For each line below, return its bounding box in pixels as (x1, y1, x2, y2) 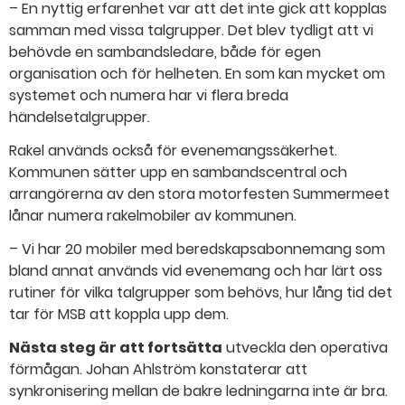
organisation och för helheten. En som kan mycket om (9, 63, 385, 85)
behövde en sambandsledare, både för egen (9, 42, 321, 63)
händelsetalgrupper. (9, 107, 150, 128)
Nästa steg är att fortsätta (9, 336, 222, 358)
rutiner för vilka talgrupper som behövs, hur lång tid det (9, 282, 392, 303)
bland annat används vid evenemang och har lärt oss (9, 260, 382, 281)
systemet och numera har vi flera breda (9, 85, 288, 107)
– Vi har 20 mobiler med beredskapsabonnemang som (9, 239, 385, 259)
